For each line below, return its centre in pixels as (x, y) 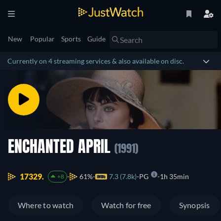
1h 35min (174, 177)
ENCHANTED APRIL (61, 148)
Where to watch (46, 205)
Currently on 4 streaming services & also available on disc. (96, 61)
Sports (71, 39)
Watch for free (126, 205)
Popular (42, 39)
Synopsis (194, 205)
